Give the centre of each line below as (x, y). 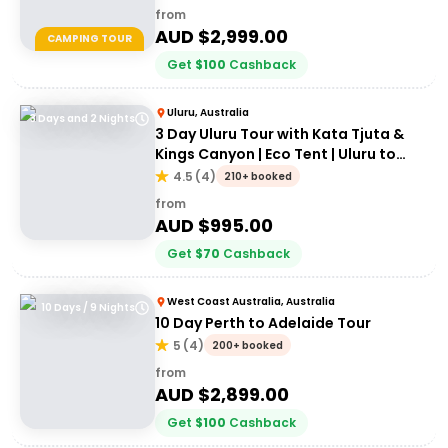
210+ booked (258, 176)
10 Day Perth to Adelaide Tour (263, 323)
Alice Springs (202, 174)
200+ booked (247, 345)
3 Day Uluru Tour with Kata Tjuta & (279, 134)
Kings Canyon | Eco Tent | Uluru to (275, 154)
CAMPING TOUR (89, 38)
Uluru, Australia (208, 112)
